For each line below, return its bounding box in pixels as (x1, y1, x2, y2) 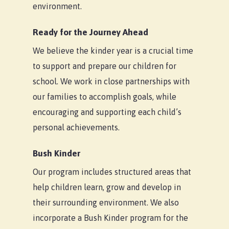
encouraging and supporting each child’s (33, 107, 182, 117)
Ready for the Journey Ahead (33, 27, 149, 38)
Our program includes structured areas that (33, 167, 192, 177)
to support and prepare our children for (33, 61, 177, 71)
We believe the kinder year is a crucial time (33, 46, 194, 56)
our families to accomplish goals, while (33, 92, 177, 102)
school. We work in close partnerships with (33, 77, 190, 86)
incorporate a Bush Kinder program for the (33, 213, 189, 223)
